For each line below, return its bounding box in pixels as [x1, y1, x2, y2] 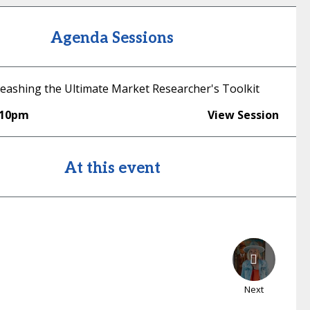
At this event [64, 159, 161, 177]
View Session [207, 107, 279, 122]
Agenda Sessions [51, 29, 174, 47]
